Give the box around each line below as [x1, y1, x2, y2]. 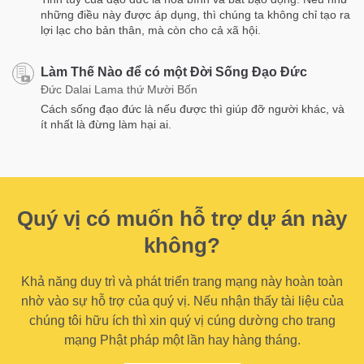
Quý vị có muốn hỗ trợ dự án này [17, 206, 347, 232]
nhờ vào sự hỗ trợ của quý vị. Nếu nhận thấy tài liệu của [20, 294, 344, 309]
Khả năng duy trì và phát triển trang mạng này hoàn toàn [21, 275, 343, 289]
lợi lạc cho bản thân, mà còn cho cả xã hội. [41, 24, 261, 37]
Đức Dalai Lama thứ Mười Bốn [41, 83, 197, 97]
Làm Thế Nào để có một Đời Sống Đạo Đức [41, 65, 307, 80]
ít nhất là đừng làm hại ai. [41, 118, 171, 132]
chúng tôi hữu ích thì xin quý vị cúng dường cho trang [28, 314, 336, 328]
